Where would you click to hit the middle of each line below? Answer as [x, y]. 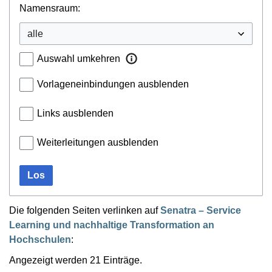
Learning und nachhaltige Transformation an [112, 225]
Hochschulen [40, 239]
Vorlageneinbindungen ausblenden [113, 84]
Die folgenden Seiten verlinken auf [85, 210]
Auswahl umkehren [79, 58]
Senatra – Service [201, 210]
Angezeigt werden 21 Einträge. [76, 260]
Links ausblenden [75, 113]
